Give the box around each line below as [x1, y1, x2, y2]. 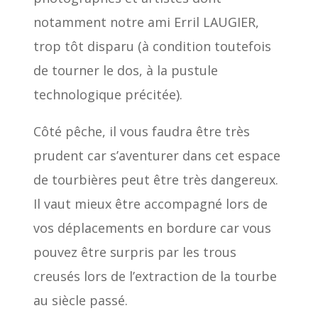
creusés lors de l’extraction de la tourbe [33, 267, 277, 285]
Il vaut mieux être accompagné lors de [33, 194, 268, 212]
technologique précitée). [33, 85, 182, 103]
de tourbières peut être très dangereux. [33, 170, 278, 188]
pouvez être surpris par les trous [33, 243, 236, 261]
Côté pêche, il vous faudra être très [33, 122, 250, 140]
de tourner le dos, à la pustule [33, 61, 218, 79]
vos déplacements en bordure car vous [33, 219, 271, 236]
